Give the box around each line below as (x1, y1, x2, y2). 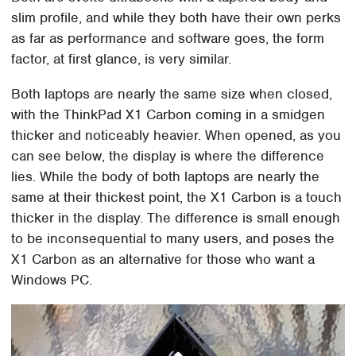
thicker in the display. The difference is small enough (11, 208, 341, 226)
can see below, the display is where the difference (11, 146, 325, 164)
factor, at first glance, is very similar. (11, 49, 232, 68)
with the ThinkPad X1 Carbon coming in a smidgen (11, 105, 326, 123)
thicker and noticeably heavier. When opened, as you (11, 126, 342, 144)
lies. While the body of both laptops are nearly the (11, 167, 320, 185)
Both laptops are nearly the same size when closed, (11, 84, 333, 103)
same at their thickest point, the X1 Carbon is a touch (11, 188, 342, 206)
